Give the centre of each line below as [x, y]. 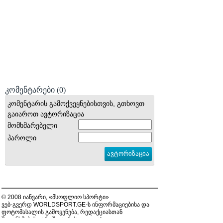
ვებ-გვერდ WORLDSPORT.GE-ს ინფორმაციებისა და [75, 205]
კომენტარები [31, 90]
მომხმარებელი [32, 126]
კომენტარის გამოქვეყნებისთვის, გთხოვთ [76, 104]
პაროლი [22, 138]
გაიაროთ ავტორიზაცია [46, 114]
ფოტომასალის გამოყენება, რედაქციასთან [62, 212]
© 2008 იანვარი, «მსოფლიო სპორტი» [55, 197]
